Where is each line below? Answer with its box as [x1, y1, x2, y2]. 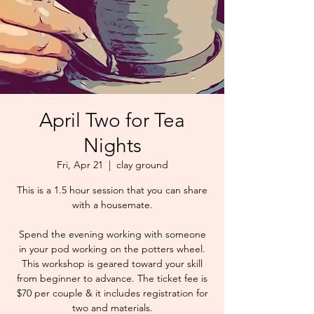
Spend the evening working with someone [18, 228, 206, 240]
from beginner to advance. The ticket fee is [17, 272, 207, 285]
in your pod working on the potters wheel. [19, 243, 205, 255]
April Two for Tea [39, 109, 185, 132]
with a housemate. [71, 198, 153, 211]
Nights [83, 134, 142, 157]
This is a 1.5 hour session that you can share [17, 184, 207, 196]
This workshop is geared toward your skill [22, 257, 203, 270]
